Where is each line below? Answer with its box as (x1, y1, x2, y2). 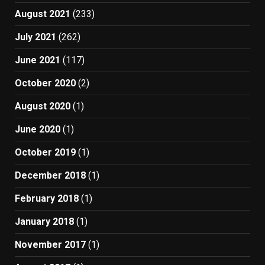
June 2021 (15, 54, 60, 66)
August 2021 (15, 8, 70, 20)
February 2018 (15, 193, 79, 204)
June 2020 (15, 124, 60, 135)
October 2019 (15, 147, 76, 158)
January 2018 (15, 216, 74, 227)
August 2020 (15, 101, 70, 112)
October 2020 (15, 77, 76, 89)
